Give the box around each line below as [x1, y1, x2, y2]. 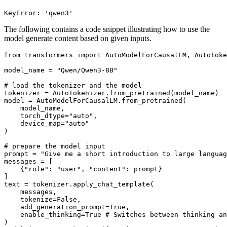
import [77, 51, 101, 59]
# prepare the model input [4, 142, 105, 150]
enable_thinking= [4, 210, 85, 218]
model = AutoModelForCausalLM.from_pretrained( [4, 96, 186, 104]
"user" [57, 165, 81, 173]
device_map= [4, 119, 65, 127]
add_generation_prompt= [4, 203, 109, 211]
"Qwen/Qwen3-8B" [57, 66, 118, 74]
